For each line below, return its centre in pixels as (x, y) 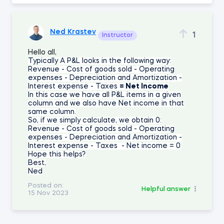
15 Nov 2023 (48, 193)
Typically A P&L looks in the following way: (99, 61)
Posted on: (46, 185)
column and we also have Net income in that (106, 103)
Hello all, (42, 52)
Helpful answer (166, 189)
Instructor (117, 35)
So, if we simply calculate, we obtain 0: (95, 120)
